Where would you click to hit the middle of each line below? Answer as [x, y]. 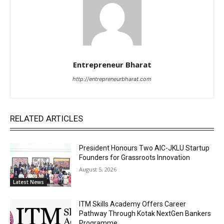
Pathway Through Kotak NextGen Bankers [145, 214]
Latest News [28, 182]
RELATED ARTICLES [46, 119]
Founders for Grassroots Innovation [135, 158]
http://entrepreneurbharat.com [112, 79]
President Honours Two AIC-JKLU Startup [144, 148]
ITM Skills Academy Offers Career [133, 204]
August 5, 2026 [98, 169]
